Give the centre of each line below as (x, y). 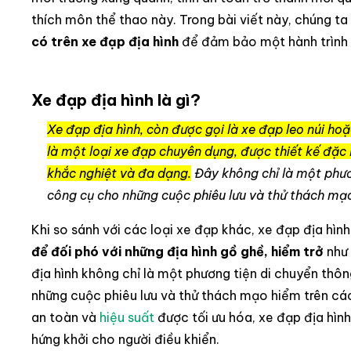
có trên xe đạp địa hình (105, 41)
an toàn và (65, 317)
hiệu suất (127, 317)
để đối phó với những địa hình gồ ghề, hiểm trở (177, 251)
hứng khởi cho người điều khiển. (125, 339)
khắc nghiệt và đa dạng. (119, 173)
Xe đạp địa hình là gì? (116, 100)
